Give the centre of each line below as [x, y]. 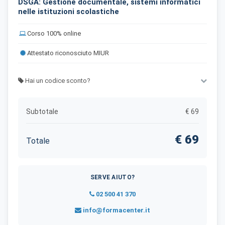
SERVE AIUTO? [113, 177]
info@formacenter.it [116, 210]
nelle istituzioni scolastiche [69, 11]
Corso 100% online [54, 33]
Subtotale [42, 111]
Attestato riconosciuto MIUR [68, 53]
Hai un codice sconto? [57, 80]
